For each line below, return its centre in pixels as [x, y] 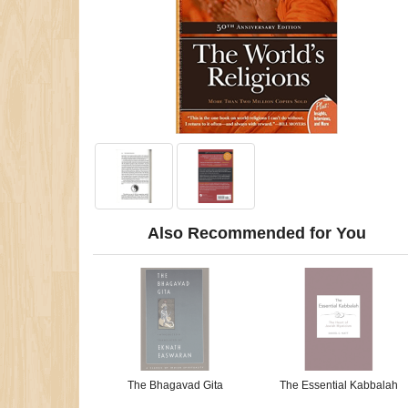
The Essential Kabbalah [339, 385]
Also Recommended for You [257, 233]
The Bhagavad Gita [175, 385]
